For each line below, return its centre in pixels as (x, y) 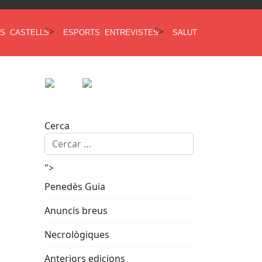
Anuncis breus (76, 211)
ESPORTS (82, 32)
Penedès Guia (75, 187)
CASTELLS (30, 32)
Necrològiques (77, 235)
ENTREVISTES (132, 32)
